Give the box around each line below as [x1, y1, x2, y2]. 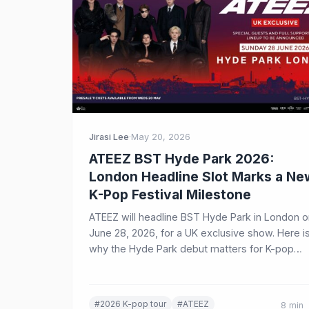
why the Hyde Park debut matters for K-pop [89, 243, 294, 255]
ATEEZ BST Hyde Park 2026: [89, 150, 274, 167]
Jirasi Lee [89, 132, 129, 142]
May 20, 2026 [131, 132, 190, 142]
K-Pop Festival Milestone [89, 186, 251, 203]
